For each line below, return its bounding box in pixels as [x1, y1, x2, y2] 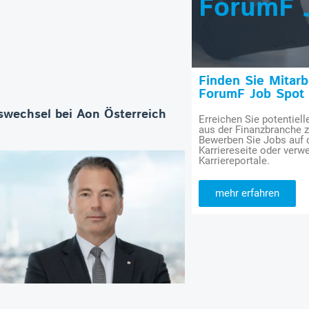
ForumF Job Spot [199, 85, 305, 104]
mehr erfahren [215, 187, 280, 200]
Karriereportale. [199, 154, 270, 168]
